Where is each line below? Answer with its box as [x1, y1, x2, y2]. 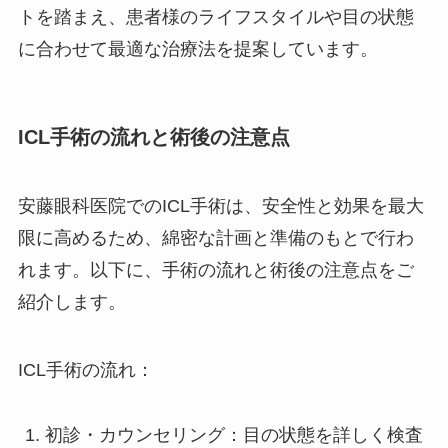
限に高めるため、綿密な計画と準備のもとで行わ [17, 228, 414, 249]
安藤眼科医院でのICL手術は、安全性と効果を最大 [17, 196, 424, 217]
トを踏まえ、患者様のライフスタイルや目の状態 [17, 6, 414, 27]
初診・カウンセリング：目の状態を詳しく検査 [44, 424, 423, 445]
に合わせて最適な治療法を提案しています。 [17, 38, 378, 59]
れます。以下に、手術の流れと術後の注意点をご [17, 260, 414, 281]
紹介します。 [17, 292, 126, 313]
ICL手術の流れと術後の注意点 [17, 125, 290, 148]
